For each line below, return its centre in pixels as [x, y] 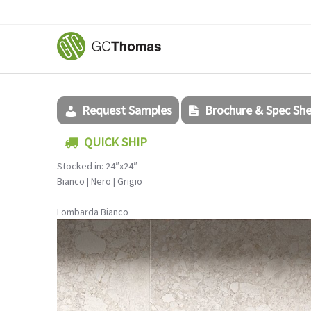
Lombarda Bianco [93, 212]
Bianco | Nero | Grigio [100, 181]
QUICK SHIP [116, 142]
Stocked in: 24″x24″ [97, 166]
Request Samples [127, 110]
